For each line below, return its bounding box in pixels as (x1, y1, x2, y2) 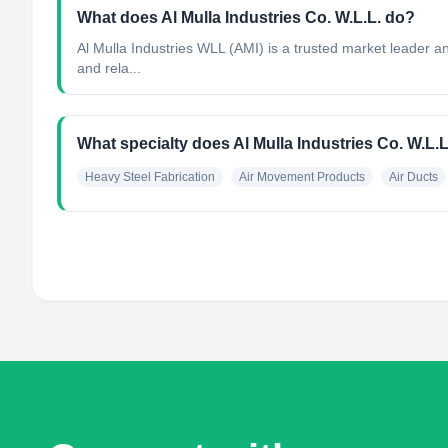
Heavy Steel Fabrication (85, 170, 215, 184)
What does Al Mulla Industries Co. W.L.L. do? (77, 9, 415, 26)
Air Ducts (389, 170, 438, 184)
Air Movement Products (239, 170, 365, 184)
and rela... (77, 60, 141, 76)
